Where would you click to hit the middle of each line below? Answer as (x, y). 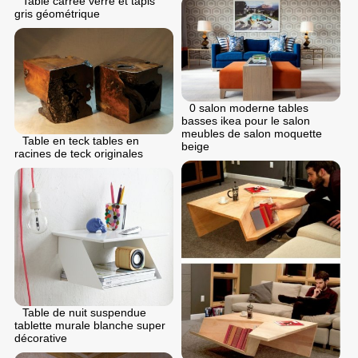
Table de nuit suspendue (84, 312)
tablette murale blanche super (90, 325)
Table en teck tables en (81, 140)
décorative (41, 338)
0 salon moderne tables (249, 107)
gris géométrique (57, 14)
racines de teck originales (79, 153)
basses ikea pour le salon (246, 120)
